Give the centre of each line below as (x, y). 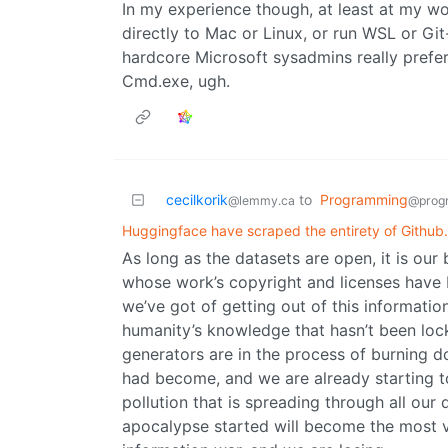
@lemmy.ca (261, 201)
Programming (364, 200)
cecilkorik (197, 200)
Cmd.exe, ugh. (176, 81)
